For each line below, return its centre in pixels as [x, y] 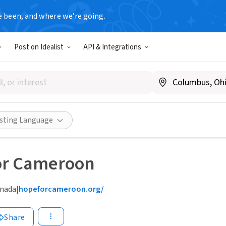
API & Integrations [112, 47]
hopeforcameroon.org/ [61, 189]
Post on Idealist [39, 47]
